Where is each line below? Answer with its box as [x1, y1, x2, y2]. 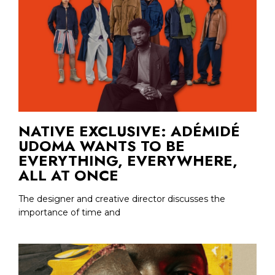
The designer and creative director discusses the [18, 193, 225, 204]
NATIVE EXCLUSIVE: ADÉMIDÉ [18, 120, 240, 142]
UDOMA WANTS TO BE [18, 134, 185, 157]
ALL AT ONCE [18, 164, 118, 186]
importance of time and [18, 206, 120, 218]
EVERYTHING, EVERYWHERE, [18, 149, 238, 171]
